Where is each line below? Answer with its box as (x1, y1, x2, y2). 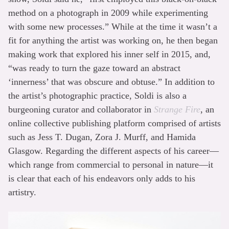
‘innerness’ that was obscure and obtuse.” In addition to (8, 77, 215, 87)
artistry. (8, 187, 36, 197)
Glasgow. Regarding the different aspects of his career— (8, 146, 219, 156)
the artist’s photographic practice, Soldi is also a (8, 90, 187, 101)
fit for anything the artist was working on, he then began (8, 35, 218, 45)
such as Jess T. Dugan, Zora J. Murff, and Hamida (8, 132, 196, 142)
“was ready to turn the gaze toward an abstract (8, 63, 180, 73)
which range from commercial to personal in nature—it (8, 159, 213, 170)
